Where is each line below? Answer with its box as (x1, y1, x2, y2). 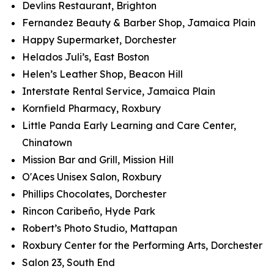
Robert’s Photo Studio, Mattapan (22, 222, 177, 234)
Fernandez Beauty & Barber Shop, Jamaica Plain (22, 17, 256, 29)
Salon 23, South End (22, 256, 115, 268)
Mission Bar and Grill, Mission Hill (22, 154, 174, 166)
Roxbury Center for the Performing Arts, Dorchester (22, 239, 262, 251)
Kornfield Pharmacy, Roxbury (22, 102, 161, 114)
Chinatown (22, 136, 72, 149)
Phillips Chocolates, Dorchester (22, 188, 166, 200)
